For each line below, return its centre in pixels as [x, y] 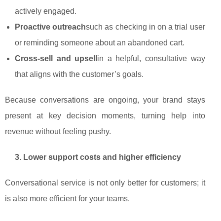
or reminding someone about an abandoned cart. [100, 43]
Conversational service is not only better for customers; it [105, 183]
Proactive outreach [51, 27]
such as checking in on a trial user [146, 27]
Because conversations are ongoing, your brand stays [105, 100]
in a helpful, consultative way [151, 59]
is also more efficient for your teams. [67, 199]
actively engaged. [46, 11]
